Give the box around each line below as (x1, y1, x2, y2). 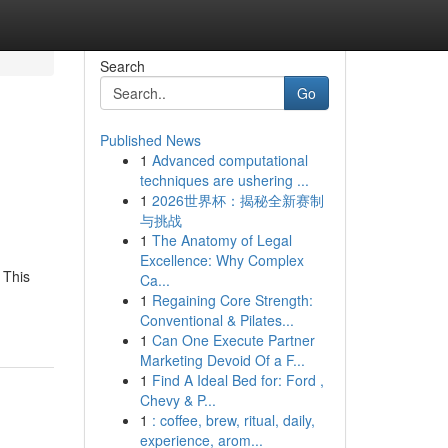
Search (99, 56, 145, 76)
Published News (99, 130, 201, 150)
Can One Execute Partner (151, 330, 315, 350)
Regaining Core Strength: (151, 290, 313, 310)
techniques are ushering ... (139, 170, 309, 190)
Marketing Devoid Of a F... (139, 350, 305, 370)
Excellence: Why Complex (139, 250, 304, 270)
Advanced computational (151, 150, 308, 170)
